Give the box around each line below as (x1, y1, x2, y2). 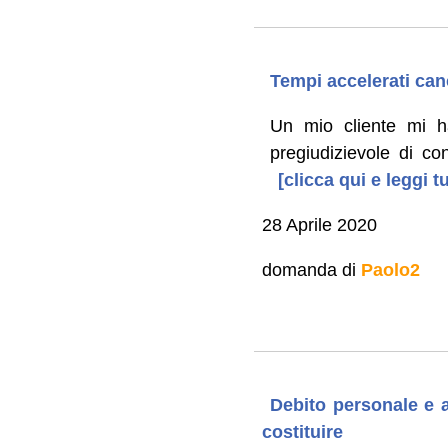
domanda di (261, 259, 361, 280)
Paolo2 (360, 259, 420, 280)
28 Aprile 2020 (261, 214, 377, 235)
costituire (261, 421, 343, 442)
